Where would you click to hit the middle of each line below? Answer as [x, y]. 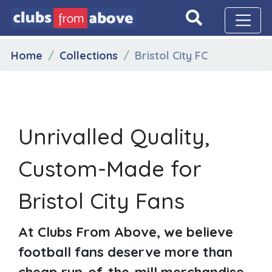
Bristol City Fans [101, 200]
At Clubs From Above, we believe [126, 232]
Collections [88, 55]
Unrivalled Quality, [114, 136]
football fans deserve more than [125, 252]
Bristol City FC [171, 55]
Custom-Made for [110, 168]
